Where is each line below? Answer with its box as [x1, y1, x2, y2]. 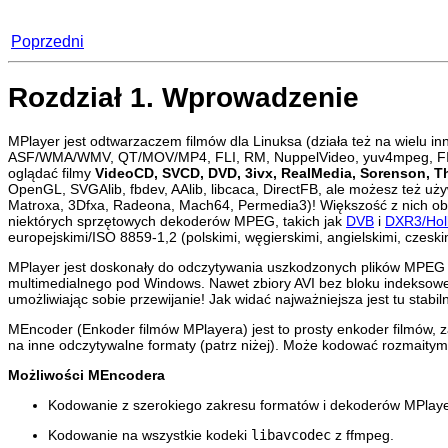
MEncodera [88, 366, 165, 383]
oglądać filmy [8, 164, 95, 181]
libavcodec [251, 426, 331, 443]
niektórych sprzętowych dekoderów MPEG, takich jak [8, 212, 346, 229]
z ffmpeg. [331, 426, 394, 443]
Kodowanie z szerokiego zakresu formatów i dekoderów [48, 396, 404, 413]
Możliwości [8, 366, 88, 383]
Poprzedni [11, 33, 84, 50]
